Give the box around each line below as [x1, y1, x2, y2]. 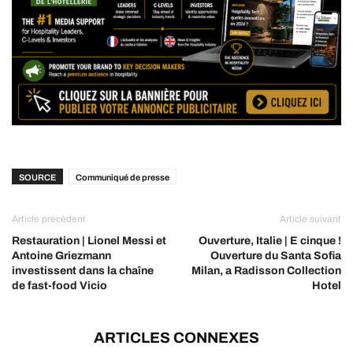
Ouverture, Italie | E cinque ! [199, 235, 341, 247]
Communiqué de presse [76, 173, 169, 183]
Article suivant [280, 214, 341, 225]
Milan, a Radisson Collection [191, 265, 341, 277]
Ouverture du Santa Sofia [210, 250, 341, 262]
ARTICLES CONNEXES [94, 329, 259, 347]
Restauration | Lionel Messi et [12, 235, 166, 247]
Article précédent [12, 214, 86, 225]
